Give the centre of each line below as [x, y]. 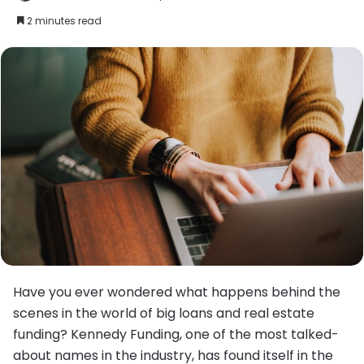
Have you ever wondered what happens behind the [177, 292]
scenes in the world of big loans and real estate [164, 313]
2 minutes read [63, 21]
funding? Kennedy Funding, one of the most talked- [176, 334]
